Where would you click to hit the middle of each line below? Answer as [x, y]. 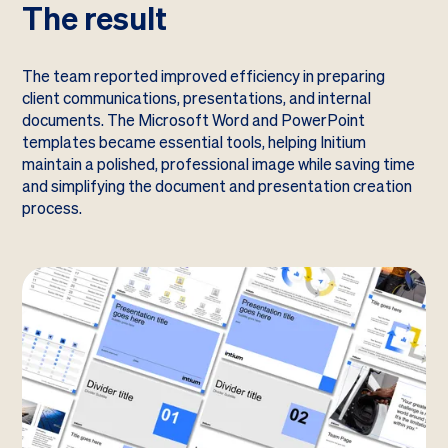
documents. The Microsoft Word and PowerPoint [194, 120]
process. [52, 208]
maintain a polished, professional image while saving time [219, 164]
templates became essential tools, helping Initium [194, 142]
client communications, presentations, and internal [197, 98]
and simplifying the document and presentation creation [217, 186]
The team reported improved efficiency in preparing [204, 76]
